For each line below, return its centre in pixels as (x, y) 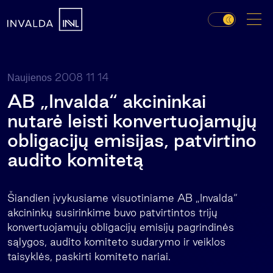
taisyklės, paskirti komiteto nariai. (89, 256)
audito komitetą (75, 160)
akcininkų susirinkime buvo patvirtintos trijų (112, 212)
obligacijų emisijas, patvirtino (132, 140)
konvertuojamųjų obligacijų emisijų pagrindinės (121, 227)
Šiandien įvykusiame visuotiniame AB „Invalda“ (122, 198)
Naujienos (30, 78)
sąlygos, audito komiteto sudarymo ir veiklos (116, 242)
